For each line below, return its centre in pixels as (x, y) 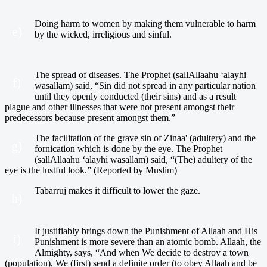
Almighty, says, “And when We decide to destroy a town (142, 252)
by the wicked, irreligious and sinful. (103, 34)
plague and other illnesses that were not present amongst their (119, 107)
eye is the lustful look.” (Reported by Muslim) (91, 170)
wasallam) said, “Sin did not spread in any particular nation (145, 85)
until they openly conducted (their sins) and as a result (135, 96)
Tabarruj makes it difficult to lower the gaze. (117, 190)
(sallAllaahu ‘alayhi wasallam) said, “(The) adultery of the (143, 159)
